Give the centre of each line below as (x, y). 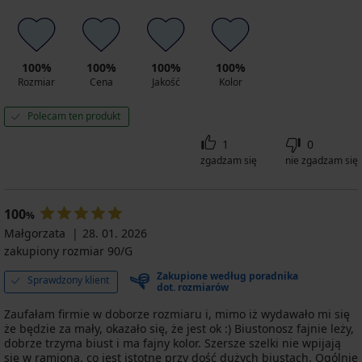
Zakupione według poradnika (227, 276)
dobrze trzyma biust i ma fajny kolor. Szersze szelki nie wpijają (173, 343)
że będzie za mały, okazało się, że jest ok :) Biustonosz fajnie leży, (179, 328)
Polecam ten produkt (74, 116)
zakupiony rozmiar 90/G (68, 250)
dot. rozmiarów (193, 287)
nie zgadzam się (322, 160)
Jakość (166, 82)
